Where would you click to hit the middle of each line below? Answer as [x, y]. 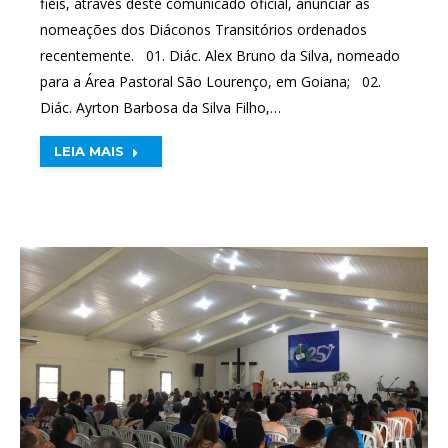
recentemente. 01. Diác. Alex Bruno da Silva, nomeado [220, 55]
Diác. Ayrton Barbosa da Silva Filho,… [160, 107]
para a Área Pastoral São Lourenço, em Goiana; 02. [210, 81]
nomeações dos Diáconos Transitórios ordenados [203, 29]
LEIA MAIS [89, 151]
